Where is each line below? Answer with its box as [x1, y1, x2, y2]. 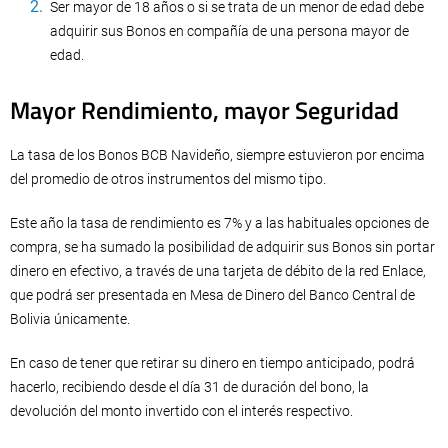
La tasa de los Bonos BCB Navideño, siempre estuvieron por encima [10, 147, 425, 163]
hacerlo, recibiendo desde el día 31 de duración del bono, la [10, 379, 369, 395]
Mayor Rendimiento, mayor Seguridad [10, 92, 399, 128]
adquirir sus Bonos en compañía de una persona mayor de [50, 23, 409, 39]
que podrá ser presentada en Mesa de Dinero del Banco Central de [10, 287, 415, 303]
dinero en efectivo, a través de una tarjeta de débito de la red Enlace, [10, 263, 426, 279]
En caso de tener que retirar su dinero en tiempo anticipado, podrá [10, 355, 415, 371]
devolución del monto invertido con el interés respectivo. [10, 403, 353, 419]
